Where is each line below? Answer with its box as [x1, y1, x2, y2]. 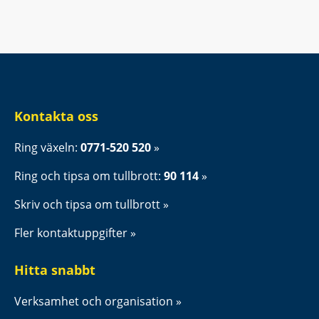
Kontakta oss [14, 107, 98, 125]
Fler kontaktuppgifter [14, 224, 127, 241]
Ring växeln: [14, 139, 80, 155]
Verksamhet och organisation [14, 293, 173, 309]
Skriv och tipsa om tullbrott [14, 196, 160, 212]
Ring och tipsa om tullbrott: [14, 167, 164, 184]
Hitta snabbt [14, 261, 95, 278]
